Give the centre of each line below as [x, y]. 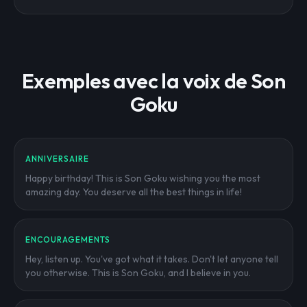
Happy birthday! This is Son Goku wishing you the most [143, 178]
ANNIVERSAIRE [57, 159]
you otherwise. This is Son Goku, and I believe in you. [138, 273]
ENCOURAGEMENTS [68, 240]
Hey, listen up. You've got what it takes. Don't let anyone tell [152, 259]
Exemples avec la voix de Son [153, 81]
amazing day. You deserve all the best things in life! [134, 192]
